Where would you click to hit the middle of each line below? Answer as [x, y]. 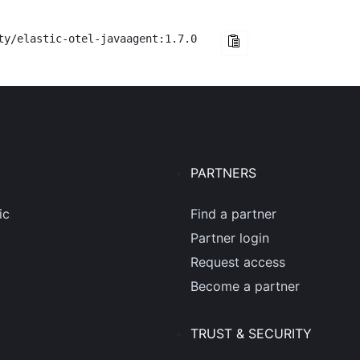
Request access [238, 262]
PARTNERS [224, 173]
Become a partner [245, 286]
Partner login [230, 238]
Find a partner [234, 214]
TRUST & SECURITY [252, 333]
